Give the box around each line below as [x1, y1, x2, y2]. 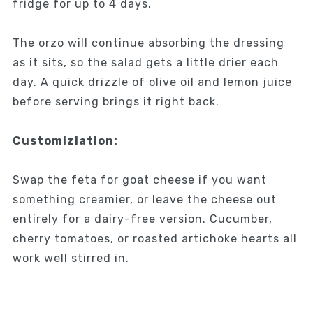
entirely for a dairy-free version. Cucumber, [12, 212, 272, 226]
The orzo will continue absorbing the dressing [12, 36, 284, 50]
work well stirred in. [12, 251, 129, 265]
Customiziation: [12, 133, 118, 147]
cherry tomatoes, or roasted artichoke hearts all [12, 231, 297, 245]
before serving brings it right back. [12, 94, 219, 108]
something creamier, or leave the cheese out [12, 192, 277, 206]
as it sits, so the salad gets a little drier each [12, 55, 279, 69]
